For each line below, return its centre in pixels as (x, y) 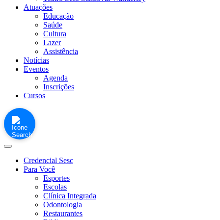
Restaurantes (63, 213)
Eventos (36, 69)
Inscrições (59, 87)
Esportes (56, 178)
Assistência (61, 51)
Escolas (55, 187)
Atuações (38, 7)
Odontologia (63, 205)
